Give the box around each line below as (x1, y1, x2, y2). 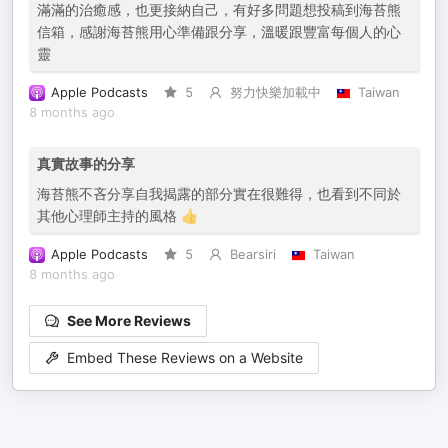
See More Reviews (67, 312, 191, 329)
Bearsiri (229, 247, 276, 262)
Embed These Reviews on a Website (67, 349, 303, 367)
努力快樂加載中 (229, 85, 321, 100)
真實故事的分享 (37, 155, 135, 172)
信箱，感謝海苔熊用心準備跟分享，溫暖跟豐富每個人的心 (37, 23, 401, 40)
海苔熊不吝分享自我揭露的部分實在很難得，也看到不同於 (37, 185, 401, 202)
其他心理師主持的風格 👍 (37, 207, 198, 224)
